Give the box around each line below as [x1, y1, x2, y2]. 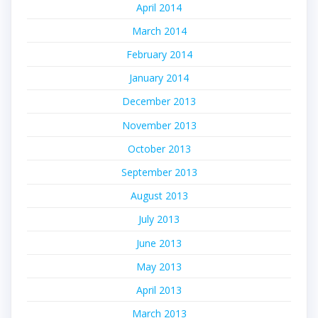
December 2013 [122, 94, 196, 109]
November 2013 [121, 118, 197, 132]
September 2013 [121, 165, 197, 179]
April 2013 [136, 283, 182, 297]
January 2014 [129, 71, 189, 85]
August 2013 [130, 189, 188, 203]
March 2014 [131, 23, 187, 38]
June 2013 [136, 236, 182, 250]
